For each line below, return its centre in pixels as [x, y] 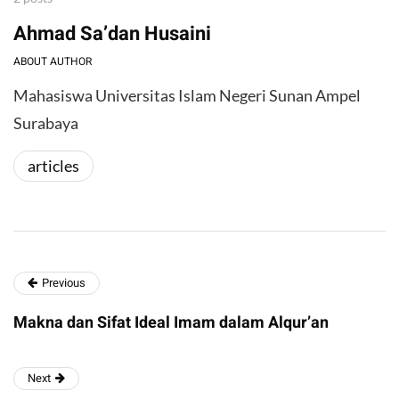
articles [53, 166]
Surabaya [46, 123]
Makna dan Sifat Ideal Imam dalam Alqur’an [171, 323]
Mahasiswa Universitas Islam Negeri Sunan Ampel [187, 96]
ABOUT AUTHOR [53, 62]
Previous [64, 283]
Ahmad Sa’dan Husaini [112, 34]
